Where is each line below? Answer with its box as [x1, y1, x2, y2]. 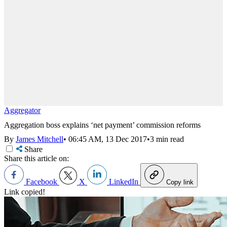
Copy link [166, 178, 194, 186]
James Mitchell [16, 135, 63, 144]
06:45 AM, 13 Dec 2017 [68, 135, 147, 144]
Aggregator [4, 106, 41, 115]
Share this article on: [4, 154, 69, 163]
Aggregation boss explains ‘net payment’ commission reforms [4, 120, 201, 129]
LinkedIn [107, 177, 140, 186]
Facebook [24, 177, 59, 186]
